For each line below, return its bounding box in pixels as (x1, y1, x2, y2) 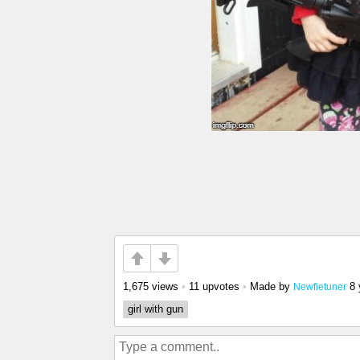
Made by (250, 280, 293, 292)
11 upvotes (189, 280, 239, 292)
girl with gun (128, 303, 183, 315)
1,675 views (123, 280, 178, 292)
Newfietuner (293, 281, 346, 292)
